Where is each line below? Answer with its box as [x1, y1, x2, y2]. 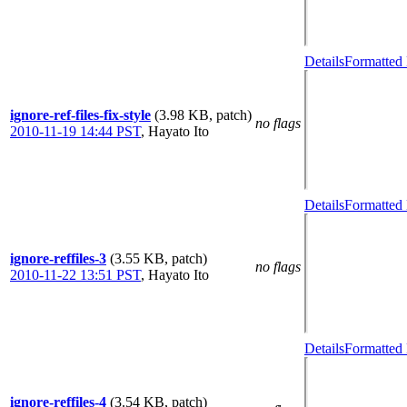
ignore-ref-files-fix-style [10, 107, 151, 123]
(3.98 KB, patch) [154, 107, 252, 123]
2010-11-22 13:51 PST [10, 267, 141, 283]
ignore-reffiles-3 [10, 251, 106, 266]
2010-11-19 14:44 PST [10, 124, 141, 139]
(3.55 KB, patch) [110, 251, 207, 266]
